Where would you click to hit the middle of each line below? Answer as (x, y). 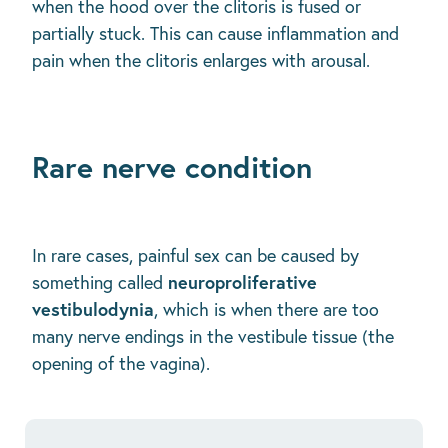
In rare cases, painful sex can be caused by (195, 256)
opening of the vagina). (121, 364)
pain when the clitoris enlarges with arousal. (201, 61)
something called (100, 283)
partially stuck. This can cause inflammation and (215, 34)
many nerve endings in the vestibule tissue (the (213, 337)
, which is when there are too (266, 310)
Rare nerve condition (172, 167)
